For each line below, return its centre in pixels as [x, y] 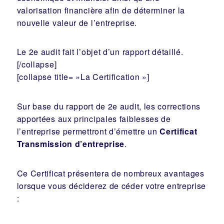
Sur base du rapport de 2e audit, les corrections [109, 106]
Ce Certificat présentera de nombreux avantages [110, 173]
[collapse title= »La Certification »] [83, 77]
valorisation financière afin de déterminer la [101, 10]
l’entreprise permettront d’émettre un [88, 131]
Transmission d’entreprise [71, 144]
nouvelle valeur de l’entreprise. [77, 22]
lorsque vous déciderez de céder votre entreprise [111, 185]
